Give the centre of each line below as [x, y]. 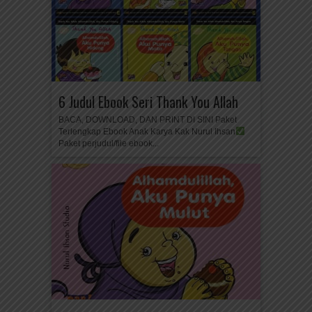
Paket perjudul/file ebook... [109, 143]
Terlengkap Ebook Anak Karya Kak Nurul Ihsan [147, 132]
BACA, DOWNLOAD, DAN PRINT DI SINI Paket [148, 120]
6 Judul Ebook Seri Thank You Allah [148, 102]
